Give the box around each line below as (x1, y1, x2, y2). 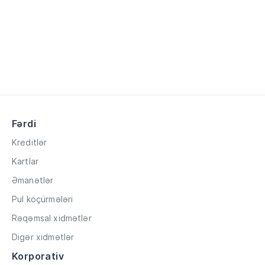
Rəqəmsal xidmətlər (12, 213, 92, 223)
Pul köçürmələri (12, 194, 73, 204)
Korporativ (12, 250, 64, 262)
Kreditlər (12, 137, 47, 147)
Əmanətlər (12, 175, 54, 185)
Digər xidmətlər (12, 232, 75, 242)
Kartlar (12, 156, 39, 166)
